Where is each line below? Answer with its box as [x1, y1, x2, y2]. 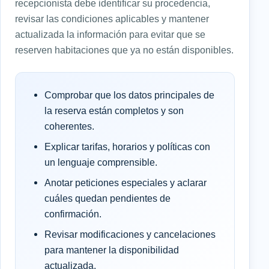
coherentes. [44, 120, 94, 131]
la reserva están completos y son [44, 104, 184, 116]
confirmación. [44, 208, 101, 219]
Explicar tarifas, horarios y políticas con [44, 141, 210, 152]
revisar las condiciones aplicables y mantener [15, 13, 209, 24]
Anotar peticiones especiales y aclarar [44, 177, 207, 188]
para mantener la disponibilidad [44, 244, 179, 255]
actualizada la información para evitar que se [15, 28, 205, 40]
